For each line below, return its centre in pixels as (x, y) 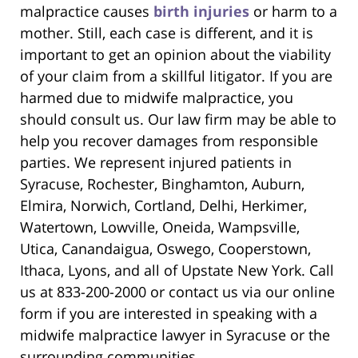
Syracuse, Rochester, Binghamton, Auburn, (162, 184)
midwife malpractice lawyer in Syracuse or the (175, 335)
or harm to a (293, 12)
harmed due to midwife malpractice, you (157, 98)
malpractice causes (87, 12)
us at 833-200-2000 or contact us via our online (177, 292)
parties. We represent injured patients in (156, 163)
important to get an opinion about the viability (175, 55)
